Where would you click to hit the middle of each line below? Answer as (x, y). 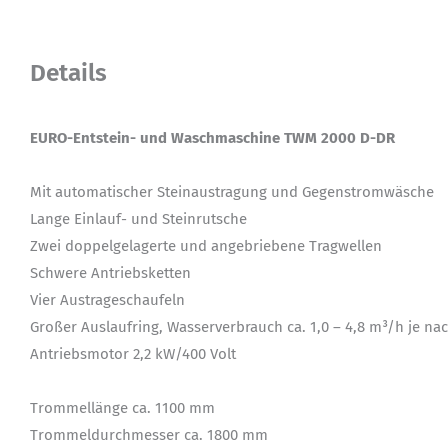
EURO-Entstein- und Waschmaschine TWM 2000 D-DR (212, 137)
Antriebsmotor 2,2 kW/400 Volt (133, 353)
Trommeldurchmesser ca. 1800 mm (149, 434)
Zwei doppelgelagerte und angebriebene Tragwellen (206, 245)
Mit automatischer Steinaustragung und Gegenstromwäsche (232, 191)
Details (68, 72)
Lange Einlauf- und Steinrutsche (138, 218)
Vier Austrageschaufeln (107, 299)
